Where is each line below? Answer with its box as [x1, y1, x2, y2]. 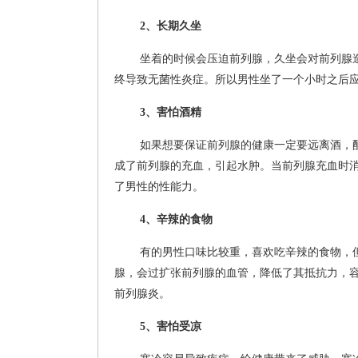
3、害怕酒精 [140, 105, 201, 118]
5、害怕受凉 [140, 320, 201, 332]
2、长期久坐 [140, 19, 201, 32]
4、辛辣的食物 [140, 213, 213, 225]
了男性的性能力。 [114, 180, 204, 193]
